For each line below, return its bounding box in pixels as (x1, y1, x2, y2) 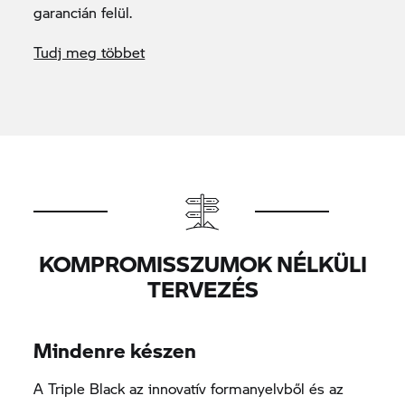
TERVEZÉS (146, 272, 259, 305)
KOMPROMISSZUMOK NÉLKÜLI (38, 247, 367, 279)
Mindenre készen (33, 334, 197, 364)
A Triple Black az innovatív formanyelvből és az (33, 377, 344, 399)
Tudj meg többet (33, 41, 146, 62)
